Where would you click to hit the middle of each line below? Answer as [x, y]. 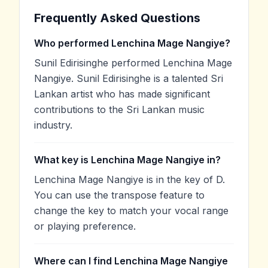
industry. [53, 125]
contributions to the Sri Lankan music [119, 110]
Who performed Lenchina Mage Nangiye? [132, 43]
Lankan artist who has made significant [122, 94]
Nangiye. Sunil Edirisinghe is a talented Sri [129, 79]
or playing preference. [85, 226]
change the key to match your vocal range [131, 211]
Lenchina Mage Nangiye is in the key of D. [130, 180]
